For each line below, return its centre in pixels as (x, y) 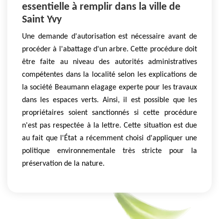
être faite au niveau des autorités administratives (109, 62)
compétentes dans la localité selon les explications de (109, 75)
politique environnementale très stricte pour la (109, 151)
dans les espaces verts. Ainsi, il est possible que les (109, 100)
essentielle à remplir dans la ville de (101, 7)
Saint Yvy (42, 20)
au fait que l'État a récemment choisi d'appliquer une (109, 138)
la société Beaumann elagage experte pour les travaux (109, 87)
